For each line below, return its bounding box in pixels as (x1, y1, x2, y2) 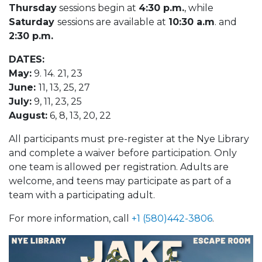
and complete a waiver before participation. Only (9, 147, 237, 158)
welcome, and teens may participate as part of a (9, 175, 231, 187)
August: (9, 109, 47, 121)
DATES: (9, 53, 44, 65)
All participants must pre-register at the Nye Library (9, 133, 249, 144)
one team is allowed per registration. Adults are (9, 161, 229, 173)
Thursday (9, 2, 57, 13)
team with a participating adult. (9, 189, 155, 201)
